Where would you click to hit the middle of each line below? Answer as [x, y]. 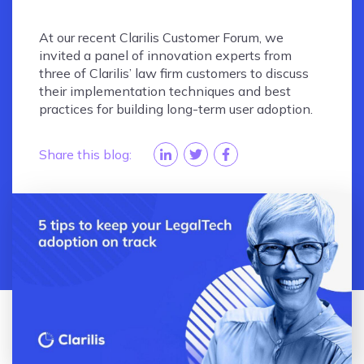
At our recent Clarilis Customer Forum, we [162, 37]
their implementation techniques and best [165, 91]
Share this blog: [86, 154]
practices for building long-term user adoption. [176, 108]
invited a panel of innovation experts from [166, 55]
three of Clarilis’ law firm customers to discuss [174, 73]
